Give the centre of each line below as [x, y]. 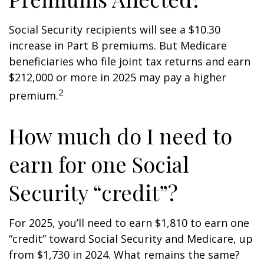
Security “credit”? [93, 192]
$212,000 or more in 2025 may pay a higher [118, 77]
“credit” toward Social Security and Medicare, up [131, 239]
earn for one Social [99, 164]
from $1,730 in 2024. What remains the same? [124, 255]
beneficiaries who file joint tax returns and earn [130, 61]
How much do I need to [121, 136]
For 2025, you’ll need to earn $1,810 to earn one [129, 223]
